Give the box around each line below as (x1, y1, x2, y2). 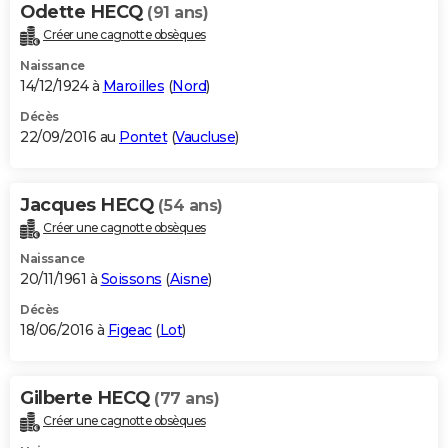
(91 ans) (147, 3, 208, 23)
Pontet (119, 128, 167, 147)
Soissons (100, 269, 162, 288)
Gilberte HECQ (20, 386, 154, 409)
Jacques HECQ (20, 194, 158, 217)
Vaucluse (175, 128, 235, 147)
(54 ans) (157, 196, 223, 216)
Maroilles (102, 77, 164, 96)
